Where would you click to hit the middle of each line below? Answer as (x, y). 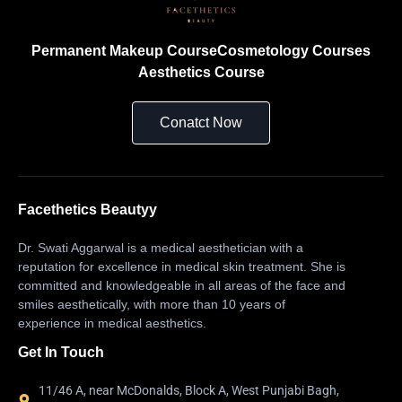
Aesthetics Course (201, 73)
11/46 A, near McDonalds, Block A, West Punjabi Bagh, (188, 391)
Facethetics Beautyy (87, 210)
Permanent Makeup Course (124, 51)
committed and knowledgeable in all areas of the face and (182, 286)
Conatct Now (201, 123)
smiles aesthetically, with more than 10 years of (152, 305)
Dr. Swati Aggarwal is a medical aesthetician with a (161, 248)
